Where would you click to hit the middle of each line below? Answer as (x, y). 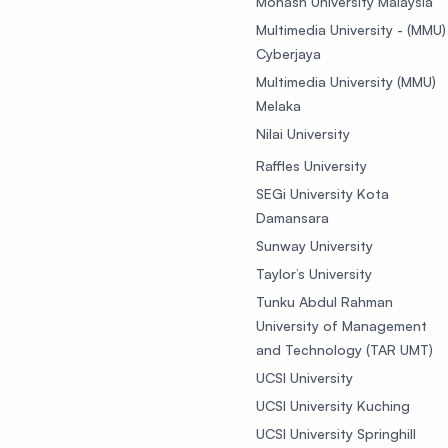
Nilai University (303, 133)
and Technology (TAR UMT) (344, 349)
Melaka (278, 105)
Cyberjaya (288, 53)
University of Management (341, 325)
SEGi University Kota (322, 193)
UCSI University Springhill (336, 433)
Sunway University (314, 245)
